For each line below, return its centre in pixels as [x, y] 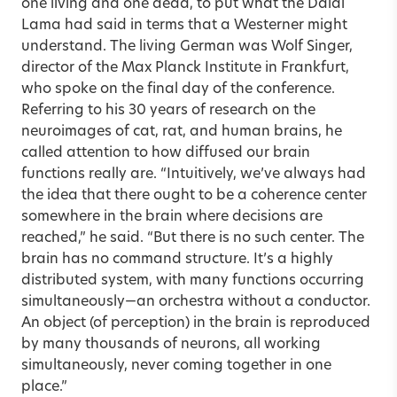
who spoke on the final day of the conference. [178, 89]
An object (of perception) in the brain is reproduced [196, 323]
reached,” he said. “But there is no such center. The [193, 238]
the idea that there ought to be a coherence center [194, 195]
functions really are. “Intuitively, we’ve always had [194, 174]
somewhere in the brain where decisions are [172, 217]
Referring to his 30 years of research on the [168, 110]
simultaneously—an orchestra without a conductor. [196, 302]
